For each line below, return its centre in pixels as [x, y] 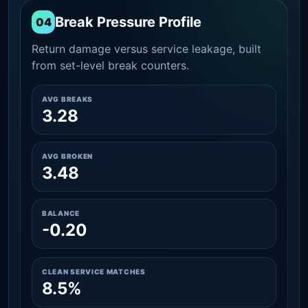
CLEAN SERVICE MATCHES [94, 271]
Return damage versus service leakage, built [146, 48]
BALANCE [61, 213]
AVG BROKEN [67, 156]
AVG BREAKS [67, 99]
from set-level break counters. [110, 65]
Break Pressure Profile [128, 22]
